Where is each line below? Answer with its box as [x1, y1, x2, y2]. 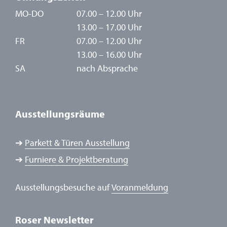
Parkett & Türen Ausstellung [25, 137, 130, 148]
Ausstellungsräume [15, 107, 105, 120]
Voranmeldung [111, 181, 168, 193]
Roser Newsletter [15, 213, 94, 226]
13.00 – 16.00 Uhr [77, 49, 142, 60]
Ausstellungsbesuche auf [15, 181, 111, 193]
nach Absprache [77, 62, 138, 74]
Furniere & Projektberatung [25, 154, 128, 165]
